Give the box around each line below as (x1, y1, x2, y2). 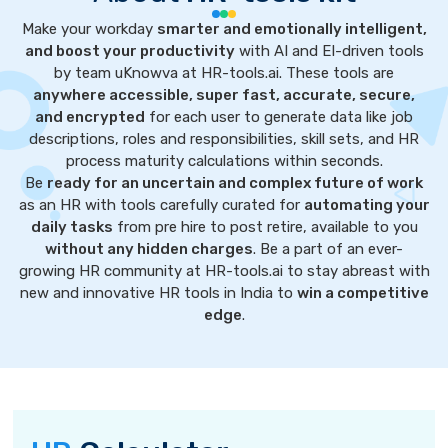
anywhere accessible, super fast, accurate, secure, (33, 86, 415, 104)
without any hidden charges (45, 240, 253, 258)
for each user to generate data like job (145, 108, 413, 126)
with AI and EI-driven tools (234, 42, 424, 60)
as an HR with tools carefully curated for (18, 196, 304, 214)
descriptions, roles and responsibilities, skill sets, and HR (29, 130, 419, 148)
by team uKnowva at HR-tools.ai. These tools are (54, 64, 394, 82)
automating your (303, 196, 430, 214)
